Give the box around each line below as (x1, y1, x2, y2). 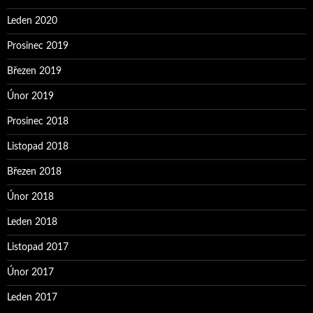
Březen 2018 (7, 167, 61, 177)
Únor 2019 (7, 92, 54, 102)
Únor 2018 (7, 192, 54, 203)
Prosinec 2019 (7, 41, 68, 52)
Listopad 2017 (7, 242, 68, 253)
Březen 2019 (7, 66, 61, 77)
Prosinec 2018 (7, 117, 68, 127)
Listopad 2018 (7, 142, 68, 152)
